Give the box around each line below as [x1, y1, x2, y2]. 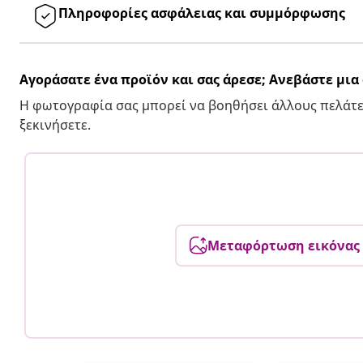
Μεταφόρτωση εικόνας [207, 236, 361, 254]
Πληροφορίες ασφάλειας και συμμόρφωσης [58, 3, 345, 22]
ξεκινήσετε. [19, 115, 91, 134]
